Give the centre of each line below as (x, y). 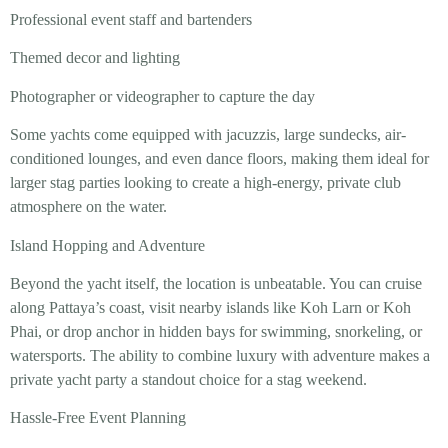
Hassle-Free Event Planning (98, 418)
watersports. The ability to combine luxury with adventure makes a (220, 355)
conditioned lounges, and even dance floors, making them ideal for (219, 159)
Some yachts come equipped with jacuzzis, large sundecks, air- (208, 135)
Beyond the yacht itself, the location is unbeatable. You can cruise (216, 283)
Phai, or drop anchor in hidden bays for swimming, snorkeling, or (216, 331)
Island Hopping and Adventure (107, 245)
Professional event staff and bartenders (131, 19)
